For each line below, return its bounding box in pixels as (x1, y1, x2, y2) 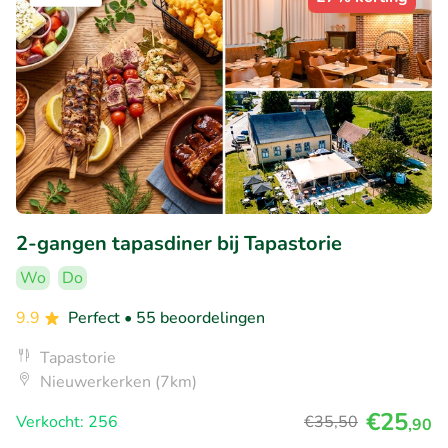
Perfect (68, 307, 124, 330)
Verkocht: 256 (16, 411, 118, 434)
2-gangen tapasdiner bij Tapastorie (16, 230, 342, 258)
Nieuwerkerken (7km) (40, 371, 197, 394)
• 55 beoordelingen (124, 307, 265, 330)
